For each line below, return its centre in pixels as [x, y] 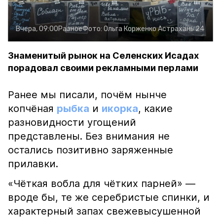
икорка [120, 109]
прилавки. [33, 164]
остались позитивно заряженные [91, 150]
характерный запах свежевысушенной [104, 211]
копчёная [32, 109]
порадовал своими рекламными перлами [103, 68]
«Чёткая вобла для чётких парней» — [102, 184]
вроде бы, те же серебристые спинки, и [109, 197]
